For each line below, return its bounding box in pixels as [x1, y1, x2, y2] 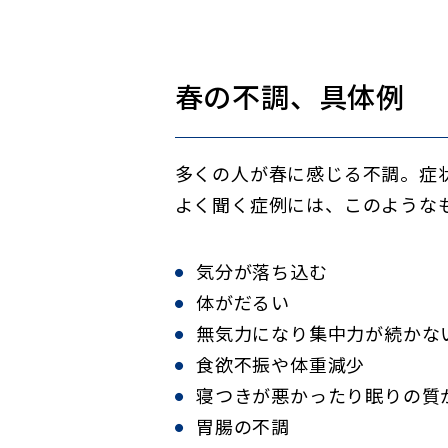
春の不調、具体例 [174, 76, 405, 116]
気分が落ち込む [196, 258, 328, 284]
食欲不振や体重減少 [196, 351, 366, 377]
